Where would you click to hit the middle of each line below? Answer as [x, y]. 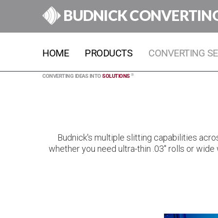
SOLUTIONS [116, 76]
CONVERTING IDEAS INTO [72, 76]
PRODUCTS [109, 53]
